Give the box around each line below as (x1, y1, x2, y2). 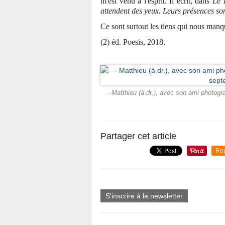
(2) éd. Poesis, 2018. (100, 38, 167, 47)
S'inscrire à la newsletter (105, 192, 183, 200)
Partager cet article (100, 131, 176, 142)
